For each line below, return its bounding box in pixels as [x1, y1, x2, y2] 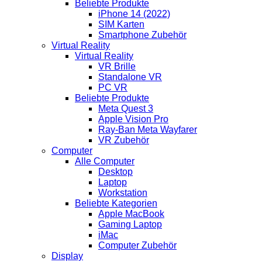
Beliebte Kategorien [75, 198, 157, 209]
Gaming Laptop [98, 219, 162, 230]
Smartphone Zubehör [98, 30, 187, 40]
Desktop [98, 167, 133, 177]
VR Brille [98, 61, 136, 72]
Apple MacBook [98, 209, 164, 219]
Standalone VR [98, 72, 162, 82]
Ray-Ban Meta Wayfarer [98, 125, 197, 135]
